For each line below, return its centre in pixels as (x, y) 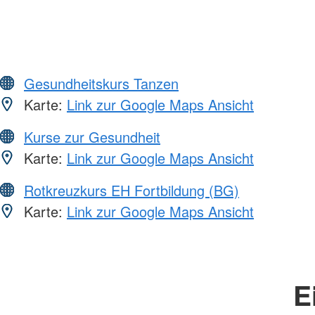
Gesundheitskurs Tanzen (101, 83)
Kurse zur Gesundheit (92, 136)
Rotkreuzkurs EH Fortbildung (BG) (131, 190)
